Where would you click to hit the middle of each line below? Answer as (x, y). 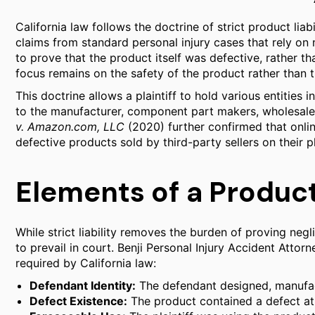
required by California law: (86, 263)
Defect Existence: (78, 301)
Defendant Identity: (83, 285)
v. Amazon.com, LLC (70, 127)
